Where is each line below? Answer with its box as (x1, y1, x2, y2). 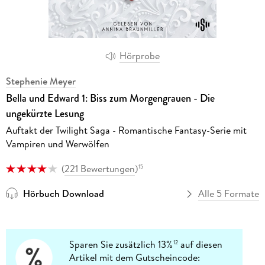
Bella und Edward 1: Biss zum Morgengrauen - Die (5, 90, 215, 106)
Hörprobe (119, 49, 160, 63)
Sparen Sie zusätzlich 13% (69, 238, 173, 251)
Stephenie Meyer (5, 74, 76, 88)
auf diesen (178, 238, 223, 251)
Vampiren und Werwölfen (5, 137, 109, 150)
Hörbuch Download (22, 187, 104, 201)
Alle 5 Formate (198, 187, 260, 201)
